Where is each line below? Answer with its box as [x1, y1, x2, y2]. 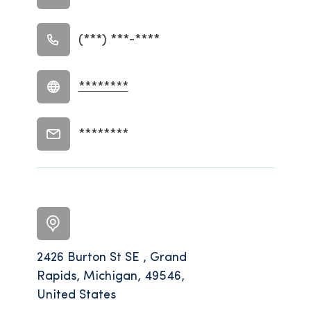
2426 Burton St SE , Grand [36, 251, 187, 264]
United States [36, 289, 116, 302]
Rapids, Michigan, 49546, [36, 270, 185, 283]
